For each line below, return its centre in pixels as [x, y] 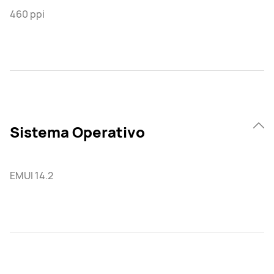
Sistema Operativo [77, 132]
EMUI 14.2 [31, 176]
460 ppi [27, 14]
